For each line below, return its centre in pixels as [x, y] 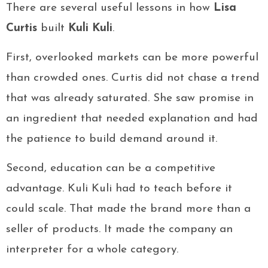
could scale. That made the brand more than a [128, 209]
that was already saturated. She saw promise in [130, 99]
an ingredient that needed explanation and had [132, 119]
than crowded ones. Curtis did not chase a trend [133, 78]
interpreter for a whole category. [92, 250]
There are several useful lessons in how [110, 8]
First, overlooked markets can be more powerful [132, 58]
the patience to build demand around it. [112, 139]
